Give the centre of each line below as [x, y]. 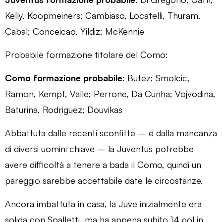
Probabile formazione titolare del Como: [86, 54]
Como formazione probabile [64, 78]
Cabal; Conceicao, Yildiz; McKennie [75, 31]
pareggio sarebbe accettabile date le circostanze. [104, 180]
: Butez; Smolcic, [156, 78]
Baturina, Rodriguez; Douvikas [64, 109]
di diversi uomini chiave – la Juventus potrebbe [99, 148]
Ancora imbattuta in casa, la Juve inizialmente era [103, 203]
